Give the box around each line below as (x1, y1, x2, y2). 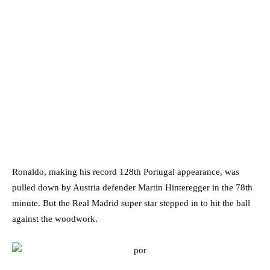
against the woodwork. (12, 213, 98, 224)
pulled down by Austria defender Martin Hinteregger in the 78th (12, 182, 253, 192)
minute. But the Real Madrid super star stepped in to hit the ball (12, 198, 250, 208)
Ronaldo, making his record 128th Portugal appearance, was (12, 166, 239, 177)
